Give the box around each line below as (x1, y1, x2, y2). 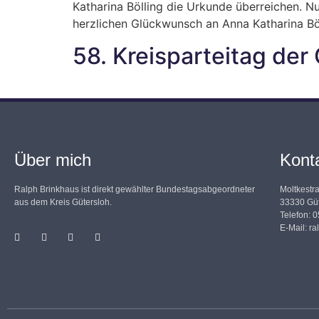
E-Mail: (280, 222, 310, 233)
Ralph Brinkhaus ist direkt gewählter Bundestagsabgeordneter (14, 184, 255, 194)
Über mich (14, 150, 91, 169)
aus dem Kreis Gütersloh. (14, 197, 112, 207)
